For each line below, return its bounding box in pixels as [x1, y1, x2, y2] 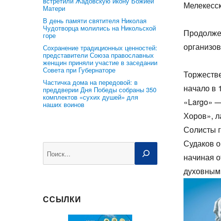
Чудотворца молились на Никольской [43, 23, 156, 33]
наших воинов [43, 100, 84, 109]
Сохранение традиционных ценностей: [43, 43, 157, 52]
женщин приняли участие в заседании [43, 58, 157, 67]
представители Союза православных [43, 50, 154, 60]
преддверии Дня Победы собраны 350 [43, 85, 156, 94]
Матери [43, 3, 65, 13]
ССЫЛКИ [43, 193, 81, 205]
